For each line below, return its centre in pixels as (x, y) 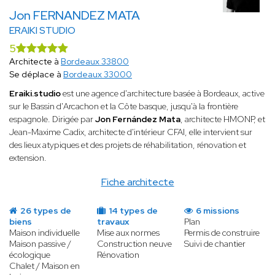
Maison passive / (40, 244)
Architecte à (35, 62)
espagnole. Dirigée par (52, 119)
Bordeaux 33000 (98, 75)
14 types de (132, 211)
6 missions (217, 211)
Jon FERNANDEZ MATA (75, 16)
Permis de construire (222, 233)
